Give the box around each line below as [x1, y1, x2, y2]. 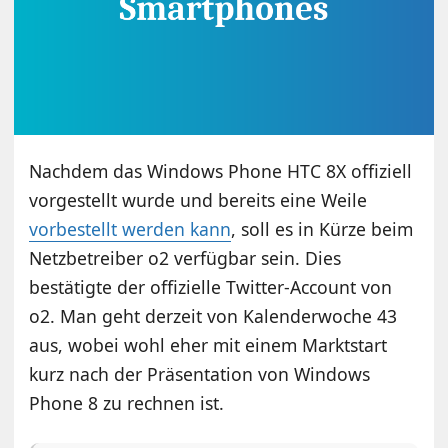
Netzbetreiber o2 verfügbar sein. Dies [29, 246, 342, 271]
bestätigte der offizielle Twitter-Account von [29, 275, 393, 300]
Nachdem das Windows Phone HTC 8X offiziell [29, 159, 413, 184]
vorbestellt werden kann [29, 217, 232, 242]
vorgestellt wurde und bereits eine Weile [29, 188, 368, 213]
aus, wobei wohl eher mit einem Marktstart [29, 333, 388, 358]
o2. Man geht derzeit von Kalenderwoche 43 [29, 304, 398, 329]
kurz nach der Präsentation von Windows [29, 362, 371, 387]
